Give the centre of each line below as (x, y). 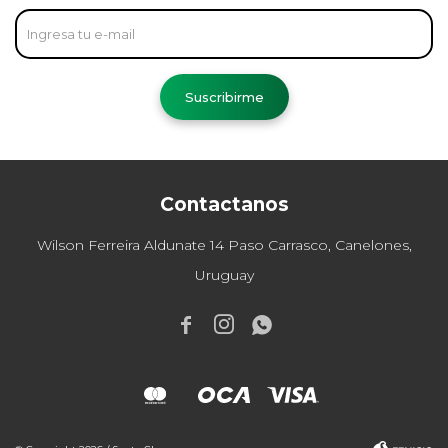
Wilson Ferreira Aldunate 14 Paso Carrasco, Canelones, (224, 245)
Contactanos (224, 204)
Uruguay (224, 275)
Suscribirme (224, 97)
